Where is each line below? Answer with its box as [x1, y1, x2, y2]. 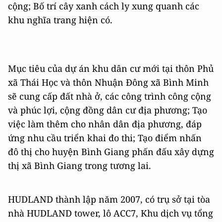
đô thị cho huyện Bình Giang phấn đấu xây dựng [8, 146, 214, 158]
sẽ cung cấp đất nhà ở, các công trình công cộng [8, 90, 211, 103]
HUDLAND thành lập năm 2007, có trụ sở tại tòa [8, 193, 210, 206]
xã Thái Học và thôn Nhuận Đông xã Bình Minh [8, 76, 209, 89]
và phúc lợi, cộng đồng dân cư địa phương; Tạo [8, 104, 207, 116]
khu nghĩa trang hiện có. [8, 14, 112, 26]
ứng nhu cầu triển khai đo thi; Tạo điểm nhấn [8, 132, 202, 144]
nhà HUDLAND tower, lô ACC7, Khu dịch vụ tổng [8, 207, 213, 220]
